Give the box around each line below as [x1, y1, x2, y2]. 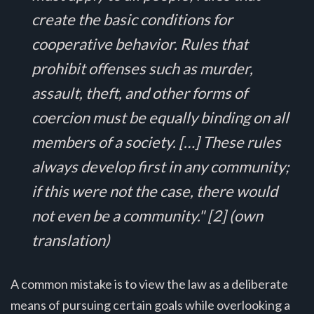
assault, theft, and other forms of [32, 83, 247, 102]
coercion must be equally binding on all [32, 107, 289, 127]
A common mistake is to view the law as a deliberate [11, 275, 288, 292]
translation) [32, 230, 110, 250]
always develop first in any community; [32, 156, 289, 176]
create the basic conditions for [32, 9, 233, 29]
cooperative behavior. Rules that [32, 34, 248, 53]
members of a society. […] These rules [32, 132, 281, 151]
